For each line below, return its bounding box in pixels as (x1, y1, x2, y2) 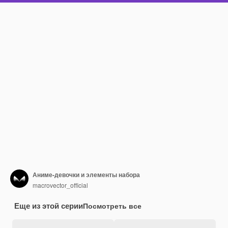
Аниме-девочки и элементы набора (33, 169, 140, 179)
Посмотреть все (83, 201, 141, 211)
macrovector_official (33, 180, 88, 189)
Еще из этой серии (14, 200, 83, 211)
